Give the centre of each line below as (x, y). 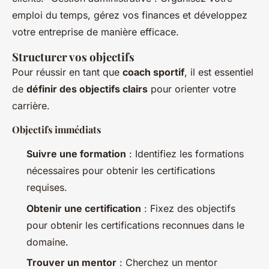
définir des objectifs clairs (87, 89)
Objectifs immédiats (56, 130)
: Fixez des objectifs (188, 208)
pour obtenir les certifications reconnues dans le (135, 225)
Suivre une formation (76, 154)
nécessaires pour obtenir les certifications (121, 171)
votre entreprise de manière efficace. (95, 32)
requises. (47, 188)
